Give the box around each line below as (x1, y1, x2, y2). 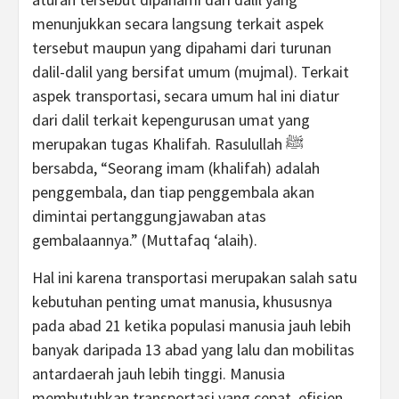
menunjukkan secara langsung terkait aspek (32, 13, 324, 34)
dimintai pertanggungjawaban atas (32, 206, 266, 226)
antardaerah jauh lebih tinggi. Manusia (32, 363, 285, 384)
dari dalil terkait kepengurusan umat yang (32, 110, 310, 130)
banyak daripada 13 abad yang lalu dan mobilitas (32, 339, 354, 360)
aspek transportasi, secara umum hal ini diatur (32, 85, 339, 106)
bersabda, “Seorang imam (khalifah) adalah (32, 158, 320, 178)
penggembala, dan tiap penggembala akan (32, 182, 314, 202)
